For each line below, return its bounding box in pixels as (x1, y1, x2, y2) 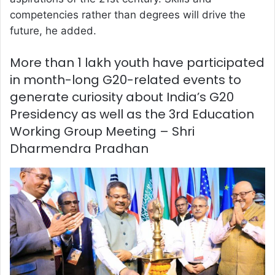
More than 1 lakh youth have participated (10, 54, 265, 72)
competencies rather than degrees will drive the (10, 9, 246, 21)
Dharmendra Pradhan (10, 140, 149, 158)
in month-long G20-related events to (10, 71, 241, 89)
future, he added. (10, 25, 96, 37)
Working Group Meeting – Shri (10, 123, 195, 141)
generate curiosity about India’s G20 (10, 88, 234, 106)
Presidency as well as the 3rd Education (10, 106, 254, 123)
